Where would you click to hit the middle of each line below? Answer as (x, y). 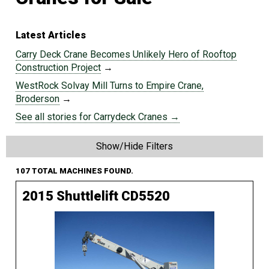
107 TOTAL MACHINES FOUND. (74, 171)
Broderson (38, 99)
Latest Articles (51, 35)
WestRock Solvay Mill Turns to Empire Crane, (110, 86)
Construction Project (58, 68)
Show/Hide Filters (134, 147)
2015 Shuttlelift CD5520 (96, 196)
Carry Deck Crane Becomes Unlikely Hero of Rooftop (126, 55)
